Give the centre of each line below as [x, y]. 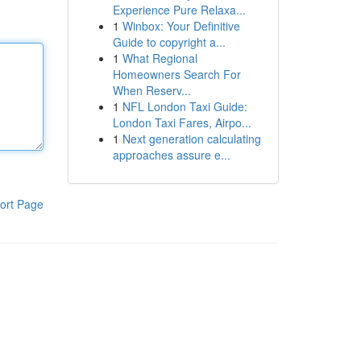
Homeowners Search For [176, 74]
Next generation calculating [191, 139]
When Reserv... [151, 90]
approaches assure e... [171, 155]
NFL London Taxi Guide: [185, 106]
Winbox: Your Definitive [181, 26]
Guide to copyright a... [169, 42]
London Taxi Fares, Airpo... [182, 122]
